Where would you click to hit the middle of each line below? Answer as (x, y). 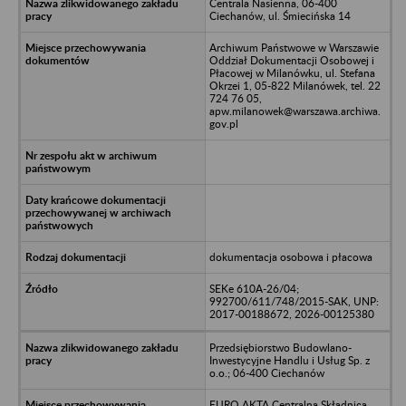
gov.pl (223, 123)
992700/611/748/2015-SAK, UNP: (294, 301)
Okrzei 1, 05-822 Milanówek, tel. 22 (295, 85)
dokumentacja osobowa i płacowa (290, 256)
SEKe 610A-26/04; (254, 288)
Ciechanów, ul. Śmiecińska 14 (280, 15)
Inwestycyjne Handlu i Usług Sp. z (289, 360)
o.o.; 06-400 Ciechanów (266, 372)
